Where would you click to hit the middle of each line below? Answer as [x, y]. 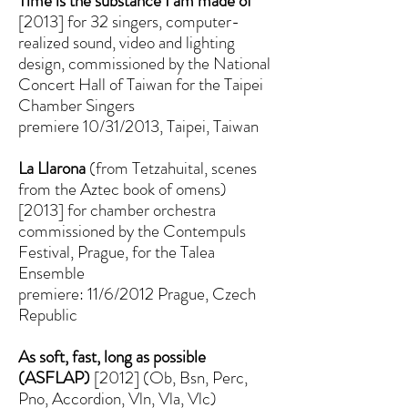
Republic [48, 315]
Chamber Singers [76, 105]
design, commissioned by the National [144, 63]
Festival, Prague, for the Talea [117, 252]
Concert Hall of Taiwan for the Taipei [141, 84]
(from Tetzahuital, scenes [171, 168]
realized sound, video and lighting [127, 42]
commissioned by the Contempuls [132, 231]
